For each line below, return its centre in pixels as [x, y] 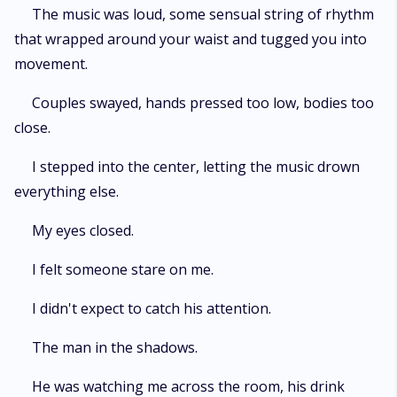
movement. [51, 64]
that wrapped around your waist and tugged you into [191, 39]
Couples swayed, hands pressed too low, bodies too [203, 103]
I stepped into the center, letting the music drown [196, 167]
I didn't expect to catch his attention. [152, 308]
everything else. [66, 191]
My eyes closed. [83, 230]
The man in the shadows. [115, 347]
